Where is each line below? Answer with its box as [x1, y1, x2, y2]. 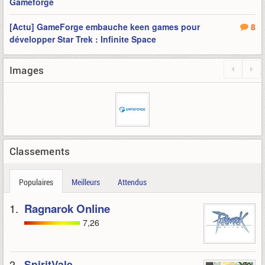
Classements [9, 144, 70, 158]
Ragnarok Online [24, 201, 110, 216]
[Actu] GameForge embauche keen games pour [9, 21, 200, 33]
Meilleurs [72, 176, 100, 188]
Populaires [19, 176, 53, 188]
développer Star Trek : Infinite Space [9, 33, 156, 45]
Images [9, 63, 44, 77]
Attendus [118, 176, 147, 188]
